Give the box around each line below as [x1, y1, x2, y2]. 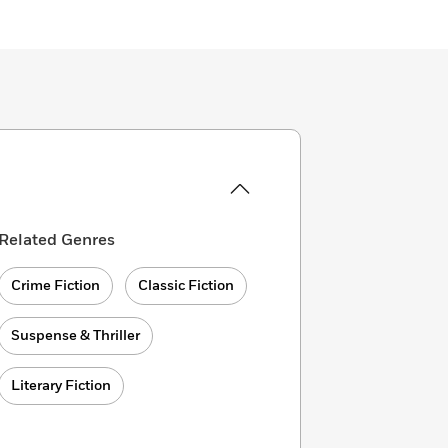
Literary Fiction [11, 376, 112, 395]
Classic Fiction [138, 276, 235, 295]
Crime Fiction [11, 276, 101, 295]
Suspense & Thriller [11, 326, 141, 345]
